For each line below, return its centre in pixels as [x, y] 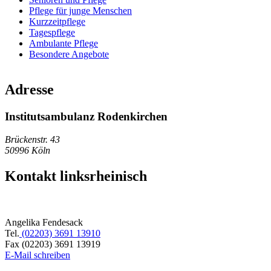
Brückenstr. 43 [32, 140]
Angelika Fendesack [44, 223]
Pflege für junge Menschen [80, 10]
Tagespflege [52, 32]
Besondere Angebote [69, 54]
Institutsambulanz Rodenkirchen [86, 116]
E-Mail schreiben [38, 255]
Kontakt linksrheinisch [76, 176]
